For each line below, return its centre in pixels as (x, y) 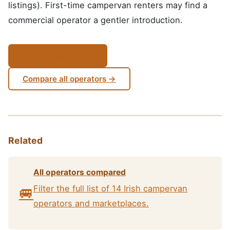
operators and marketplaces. (91, 203)
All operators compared (80, 172)
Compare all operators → (69, 79)
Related (25, 141)
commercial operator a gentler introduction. (95, 20)
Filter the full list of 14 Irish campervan (110, 188)
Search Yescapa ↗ (58, 56)
